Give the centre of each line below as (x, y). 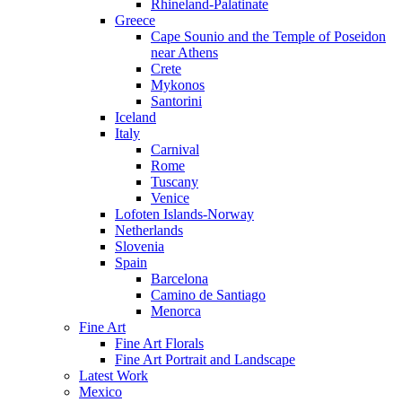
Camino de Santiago (208, 294)
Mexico (100, 391)
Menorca (176, 310)
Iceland (135, 117)
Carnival (175, 149)
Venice (170, 197)
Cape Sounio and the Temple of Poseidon (268, 36)
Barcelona (179, 278)
